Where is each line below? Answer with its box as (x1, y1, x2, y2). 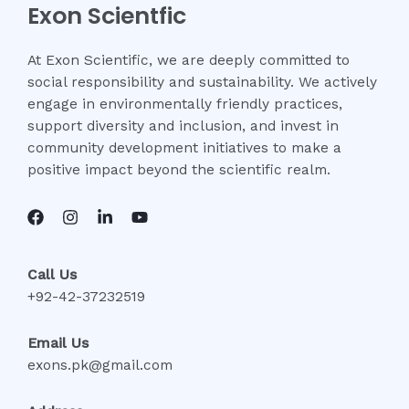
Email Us (27, 335, 89, 352)
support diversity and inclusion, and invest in (27, 117, 339, 134)
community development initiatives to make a (27, 139, 341, 156)
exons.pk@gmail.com (27, 357, 173, 374)
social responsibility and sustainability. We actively (27, 73, 377, 90)
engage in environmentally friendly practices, (27, 95, 342, 112)
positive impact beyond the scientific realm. (27, 161, 330, 178)
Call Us (27, 267, 77, 284)
